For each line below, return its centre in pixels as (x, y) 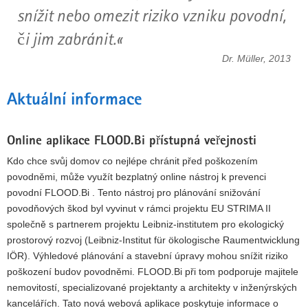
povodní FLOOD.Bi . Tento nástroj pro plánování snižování (134, 192)
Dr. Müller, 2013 (256, 58)
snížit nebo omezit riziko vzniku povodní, (152, 15)
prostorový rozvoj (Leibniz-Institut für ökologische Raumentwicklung (153, 240)
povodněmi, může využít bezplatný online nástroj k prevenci (136, 177)
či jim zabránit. (67, 38)
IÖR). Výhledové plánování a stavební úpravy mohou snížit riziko (147, 256)
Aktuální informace (75, 101)
